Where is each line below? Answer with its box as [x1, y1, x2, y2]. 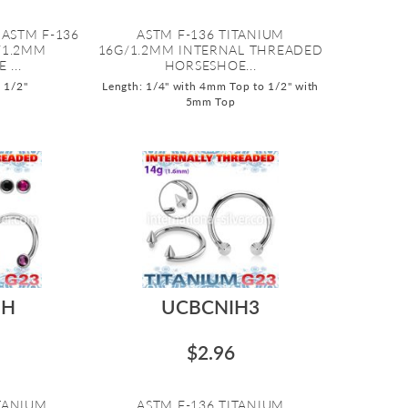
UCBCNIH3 [161, 294, 260, 318]
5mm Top [185, 94, 236, 108]
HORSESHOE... [164, 56, 257, 73]
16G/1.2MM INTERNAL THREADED [97, 41, 323, 57]
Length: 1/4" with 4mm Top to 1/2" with [102, 78, 320, 93]
